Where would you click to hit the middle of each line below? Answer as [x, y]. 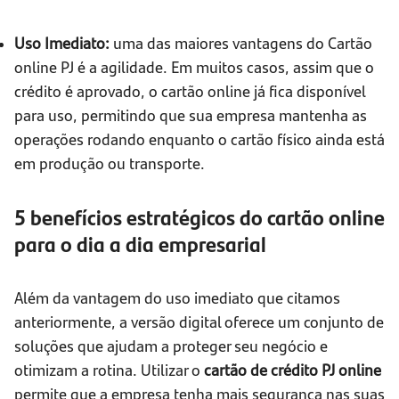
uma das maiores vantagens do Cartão [241, 43]
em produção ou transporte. [110, 163]
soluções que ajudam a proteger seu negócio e [171, 346]
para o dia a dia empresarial [140, 244]
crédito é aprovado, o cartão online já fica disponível [190, 91]
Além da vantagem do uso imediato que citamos [177, 297]
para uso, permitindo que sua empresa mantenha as [191, 115]
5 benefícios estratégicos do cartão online [199, 217]
